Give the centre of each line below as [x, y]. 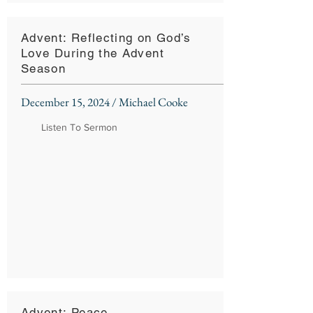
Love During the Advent [93, 53]
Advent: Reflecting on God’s [106, 38]
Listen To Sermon [79, 127]
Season [44, 68]
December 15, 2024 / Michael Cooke [104, 102]
